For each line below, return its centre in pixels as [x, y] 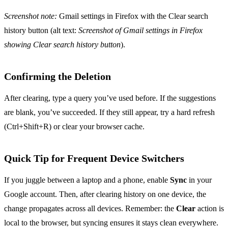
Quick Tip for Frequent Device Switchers [94, 159]
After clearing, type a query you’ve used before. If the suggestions [110, 98]
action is [210, 209]
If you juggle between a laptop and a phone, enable [87, 180]
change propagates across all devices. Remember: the [90, 209]
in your [199, 180]
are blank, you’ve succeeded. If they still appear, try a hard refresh [109, 112]
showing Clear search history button [62, 45]
